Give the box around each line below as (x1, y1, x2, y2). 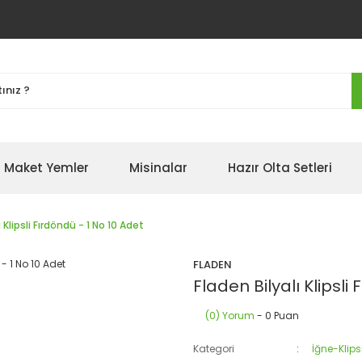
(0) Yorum (205, 309, 255, 322)
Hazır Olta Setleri (228, 159, 332, 176)
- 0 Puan (255, 309, 299, 322)
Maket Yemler (4, 159, 89, 176)
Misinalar (129, 159, 187, 176)
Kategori (193, 342, 234, 356)
